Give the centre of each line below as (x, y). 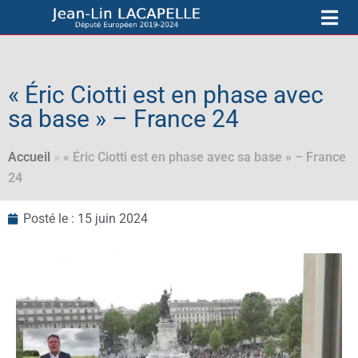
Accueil (29, 157)
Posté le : (49, 219)
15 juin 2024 (111, 219)
